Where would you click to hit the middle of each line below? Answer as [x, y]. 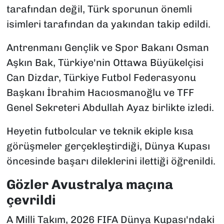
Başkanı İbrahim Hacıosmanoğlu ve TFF [100, 92]
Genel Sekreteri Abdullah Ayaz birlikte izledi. [110, 107]
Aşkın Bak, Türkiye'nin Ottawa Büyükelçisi [105, 62]
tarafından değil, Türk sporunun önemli [99, 9]
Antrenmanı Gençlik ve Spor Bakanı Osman [107, 47]
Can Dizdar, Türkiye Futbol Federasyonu [101, 77]
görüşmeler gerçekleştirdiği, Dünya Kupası [108, 146]
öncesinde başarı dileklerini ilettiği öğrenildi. [111, 161]
